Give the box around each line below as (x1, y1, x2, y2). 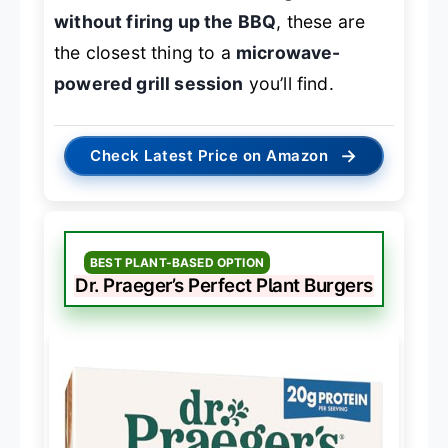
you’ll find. (243, 72, 334, 94)
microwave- (235, 41, 341, 63)
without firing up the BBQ (54, 10, 277, 32)
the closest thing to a (54, 41, 236, 63)
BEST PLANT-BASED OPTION (90, 255, 264, 271)
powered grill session (54, 72, 244, 94)
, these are (276, 10, 366, 32)
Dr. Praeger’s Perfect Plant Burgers (75, 274, 373, 298)
